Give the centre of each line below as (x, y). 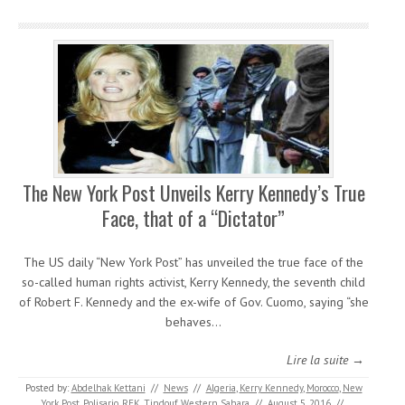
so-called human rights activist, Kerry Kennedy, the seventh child (193, 283)
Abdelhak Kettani (108, 388)
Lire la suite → (325, 360)
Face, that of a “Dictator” (193, 218)
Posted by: (48, 388)
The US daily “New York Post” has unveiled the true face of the (193, 263)
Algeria (221, 388)
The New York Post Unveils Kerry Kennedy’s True (193, 193)
